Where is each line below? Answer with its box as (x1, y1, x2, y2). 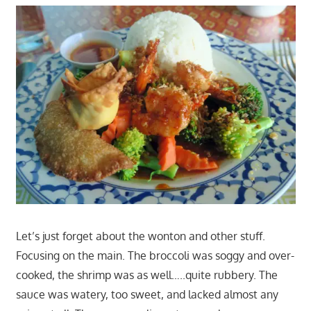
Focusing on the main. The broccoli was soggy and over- (15, 248, 294, 262)
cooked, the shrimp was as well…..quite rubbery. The (15, 267, 278, 282)
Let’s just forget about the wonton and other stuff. (15, 228, 265, 243)
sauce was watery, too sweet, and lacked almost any (15, 287, 278, 301)
